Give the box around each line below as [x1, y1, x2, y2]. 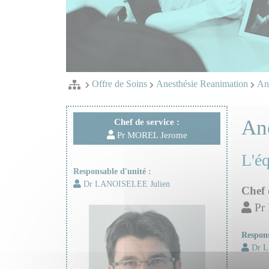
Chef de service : [114, 116, 180, 127]
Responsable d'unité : [73, 166, 151, 176]
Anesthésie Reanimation [154, 78, 250, 89]
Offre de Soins [89, 78, 150, 89]
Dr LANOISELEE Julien [80, 178, 170, 189]
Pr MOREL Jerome [114, 130, 187, 141]
